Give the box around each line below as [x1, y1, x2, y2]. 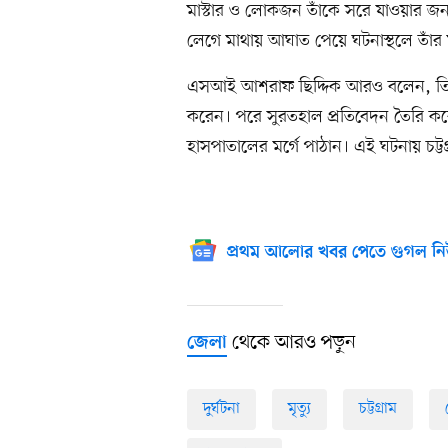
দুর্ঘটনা [203, 398, 240, 421]
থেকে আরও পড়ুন [227, 330, 356, 357]
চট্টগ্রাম [359, 398, 397, 421]
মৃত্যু [288, 398, 311, 421]
